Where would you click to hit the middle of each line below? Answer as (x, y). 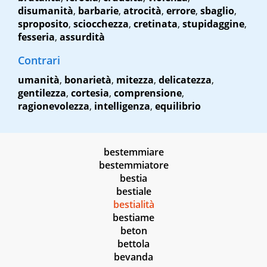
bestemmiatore (133, 165)
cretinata (156, 24)
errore (181, 11)
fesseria (36, 37)
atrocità (142, 11)
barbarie (98, 11)
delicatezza (185, 80)
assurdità (82, 37)
